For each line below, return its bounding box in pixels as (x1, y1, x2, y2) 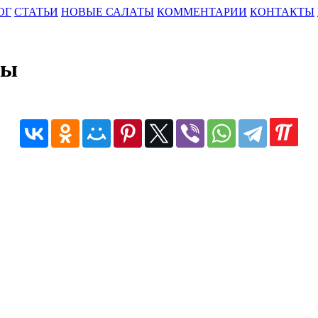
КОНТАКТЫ (250, 6, 314, 18)
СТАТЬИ (14, 6, 58, 18)
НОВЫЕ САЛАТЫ (61, 6, 154, 18)
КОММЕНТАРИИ (157, 6, 247, 18)
